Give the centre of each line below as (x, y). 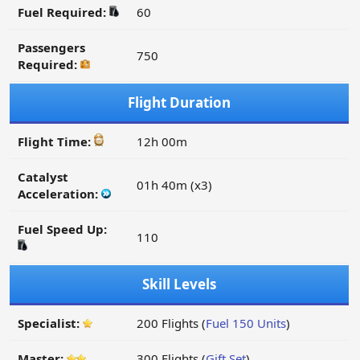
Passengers (51, 48)
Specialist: (50, 323)
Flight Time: (56, 142)
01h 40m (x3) (174, 185)
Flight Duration (179, 103)
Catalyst (43, 177)
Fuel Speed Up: (62, 229)
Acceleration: (59, 194)
